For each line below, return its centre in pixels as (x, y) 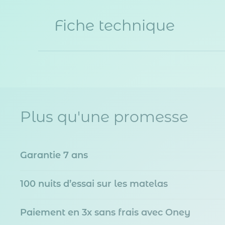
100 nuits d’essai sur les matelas (94, 184)
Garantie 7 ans (54, 155)
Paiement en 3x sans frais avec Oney (105, 212)
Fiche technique (115, 25)
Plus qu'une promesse (104, 117)
